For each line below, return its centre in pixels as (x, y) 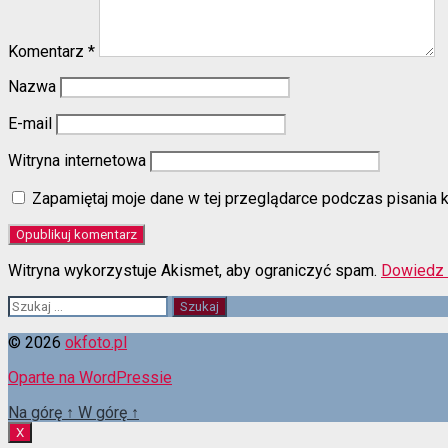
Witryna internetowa (77, 161)
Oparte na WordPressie (90, 378)
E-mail (30, 124)
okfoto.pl (96, 343)
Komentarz (48, 52)
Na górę (37, 413)
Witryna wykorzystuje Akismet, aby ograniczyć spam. (194, 271)
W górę (104, 413)
